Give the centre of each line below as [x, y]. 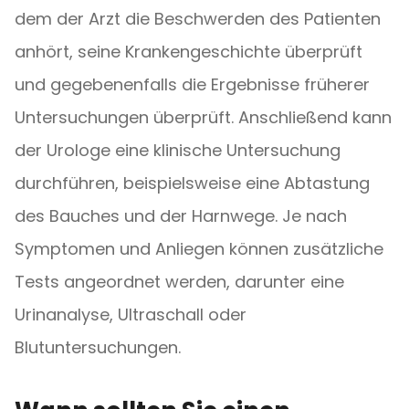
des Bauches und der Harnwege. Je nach [181, 216]
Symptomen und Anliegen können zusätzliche [199, 249]
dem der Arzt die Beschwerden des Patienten [198, 19]
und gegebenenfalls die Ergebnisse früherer [192, 84]
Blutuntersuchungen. [98, 347]
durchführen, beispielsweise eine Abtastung [192, 183]
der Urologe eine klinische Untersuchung [178, 150]
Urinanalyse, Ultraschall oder [131, 315]
